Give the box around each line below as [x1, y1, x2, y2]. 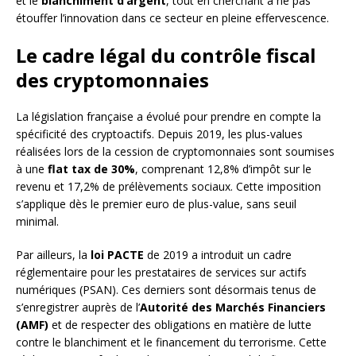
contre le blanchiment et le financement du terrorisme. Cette [16, 335, 327, 350]
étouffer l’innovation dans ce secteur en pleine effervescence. [16, 10, 329, 26]
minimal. [16, 214, 59, 230]
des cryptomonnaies [16, 67, 209, 94]
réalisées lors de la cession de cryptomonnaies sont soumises [16, 144, 335, 160]
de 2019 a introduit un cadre [144, 247, 292, 263]
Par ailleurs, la [16, 247, 91, 263]
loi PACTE [91, 247, 144, 263]
